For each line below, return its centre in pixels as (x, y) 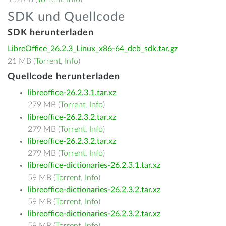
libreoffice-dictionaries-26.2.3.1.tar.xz (94, 165)
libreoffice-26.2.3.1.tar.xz (72, 93)
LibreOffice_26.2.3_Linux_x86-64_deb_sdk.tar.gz (93, 49)
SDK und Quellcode (66, 17)
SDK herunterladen (51, 33)
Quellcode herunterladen (64, 77)
